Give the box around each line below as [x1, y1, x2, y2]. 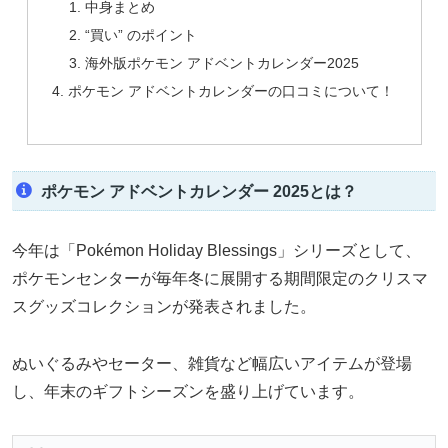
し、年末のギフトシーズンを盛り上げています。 [12, 382, 364, 400]
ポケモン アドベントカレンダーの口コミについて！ [67, 82, 394, 99]
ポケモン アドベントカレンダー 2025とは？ [40, 182, 357, 200]
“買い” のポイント [85, 27, 198, 44]
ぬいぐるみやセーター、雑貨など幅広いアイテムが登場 [12, 354, 412, 372]
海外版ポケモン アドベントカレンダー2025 [85, 55, 360, 71]
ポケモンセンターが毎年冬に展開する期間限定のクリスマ [12, 270, 428, 288]
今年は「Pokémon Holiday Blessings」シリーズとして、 [12, 242, 421, 260]
